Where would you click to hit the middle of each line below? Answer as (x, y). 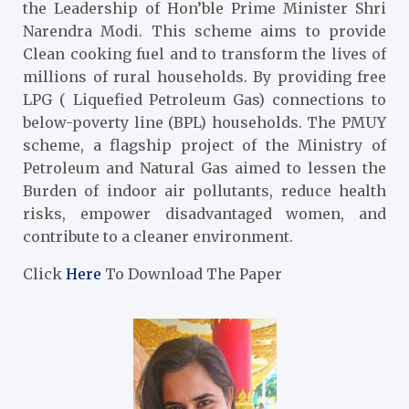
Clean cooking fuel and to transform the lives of (204, 53)
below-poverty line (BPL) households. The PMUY (204, 122)
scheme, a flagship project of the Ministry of (204, 145)
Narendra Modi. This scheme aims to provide (204, 31)
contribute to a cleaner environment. (158, 236)
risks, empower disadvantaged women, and (204, 213)
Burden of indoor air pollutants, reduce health (204, 190)
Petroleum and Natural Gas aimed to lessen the (204, 168)
